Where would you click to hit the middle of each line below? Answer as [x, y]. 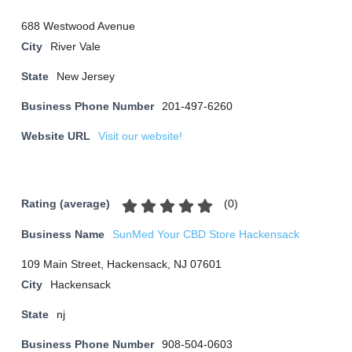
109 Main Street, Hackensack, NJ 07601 [121, 264]
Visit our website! [140, 136]
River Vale [75, 47]
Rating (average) [66, 204]
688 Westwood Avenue [78, 26]
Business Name [63, 235]
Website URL [56, 136]
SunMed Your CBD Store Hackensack [206, 235]
